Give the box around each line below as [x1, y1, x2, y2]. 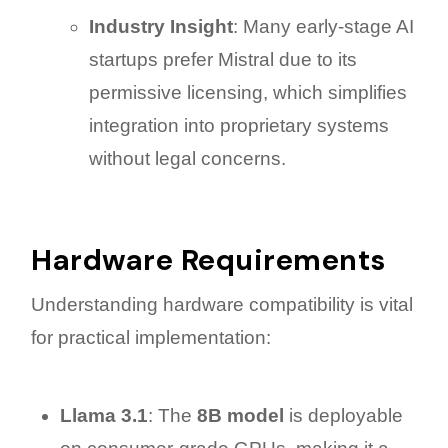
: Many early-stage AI [232, 15, 414, 37]
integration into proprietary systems [88, 114, 389, 136]
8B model [196, 404, 284, 426]
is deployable [283, 404, 403, 426]
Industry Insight [88, 15, 233, 37]
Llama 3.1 [59, 404, 148, 426]
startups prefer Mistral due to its [88, 48, 357, 70]
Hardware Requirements [31, 241, 386, 280]
